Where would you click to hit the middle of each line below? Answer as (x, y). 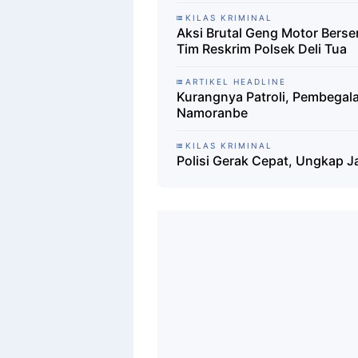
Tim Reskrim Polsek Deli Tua (262, 48)
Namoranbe (212, 112)
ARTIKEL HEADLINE (236, 81)
